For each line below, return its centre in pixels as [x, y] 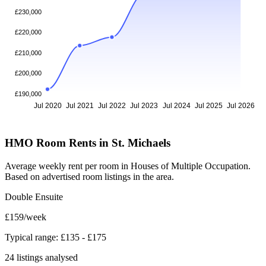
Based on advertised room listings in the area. [89, 176]
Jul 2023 [144, 106]
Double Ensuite [34, 197]
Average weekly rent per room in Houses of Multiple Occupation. [128, 166]
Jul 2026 [241, 106]
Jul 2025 [208, 106]
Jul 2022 [112, 106]
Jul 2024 [176, 106]
